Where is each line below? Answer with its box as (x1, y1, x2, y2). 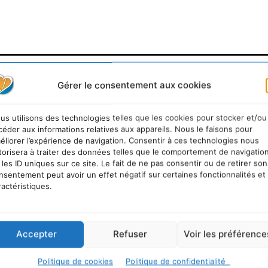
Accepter (16, 228, 57, 240)
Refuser (113, 228, 148, 240)
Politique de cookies (38, 256, 113, 266)
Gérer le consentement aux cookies (57, 79, 211, 90)
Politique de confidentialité (126, 256, 230, 266)
